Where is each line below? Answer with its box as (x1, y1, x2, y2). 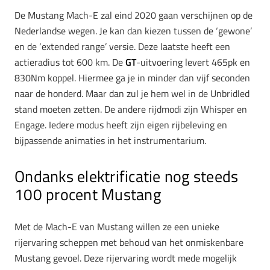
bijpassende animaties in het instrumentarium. (14, 133, 206, 148)
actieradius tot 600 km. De (14, 54, 125, 69)
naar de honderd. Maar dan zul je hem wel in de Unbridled (14, 86, 250, 101)
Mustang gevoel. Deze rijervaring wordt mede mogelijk (14, 251, 237, 266)
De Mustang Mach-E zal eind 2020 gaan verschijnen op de (14, 7, 253, 22)
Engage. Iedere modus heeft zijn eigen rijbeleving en (14, 117, 227, 132)
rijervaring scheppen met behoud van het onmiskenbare (14, 235, 243, 250)
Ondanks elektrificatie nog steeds (14, 164, 239, 188)
